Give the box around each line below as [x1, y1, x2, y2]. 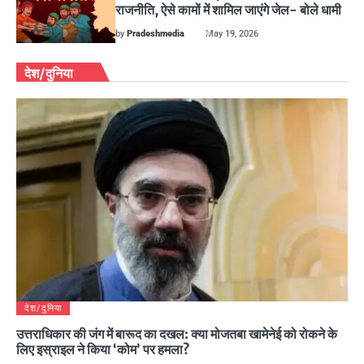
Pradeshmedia [127, 28, 185, 39]
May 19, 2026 [206, 28, 259, 39]
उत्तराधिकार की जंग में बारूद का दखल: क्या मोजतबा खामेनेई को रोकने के [16, 325, 337, 342]
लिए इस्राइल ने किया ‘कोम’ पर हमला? [16, 340, 190, 357]
